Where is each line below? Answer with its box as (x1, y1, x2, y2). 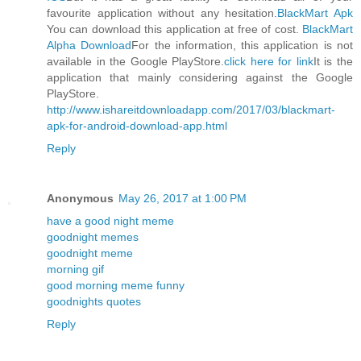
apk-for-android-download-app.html (47, 118, 227, 132)
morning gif (47, 262, 104, 276)
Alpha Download (47, 38, 132, 52)
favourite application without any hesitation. (47, 6, 278, 19)
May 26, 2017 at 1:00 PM (118, 191, 247, 205)
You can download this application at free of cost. (47, 22, 302, 35)
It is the (313, 54, 354, 68)
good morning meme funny (47, 278, 185, 292)
